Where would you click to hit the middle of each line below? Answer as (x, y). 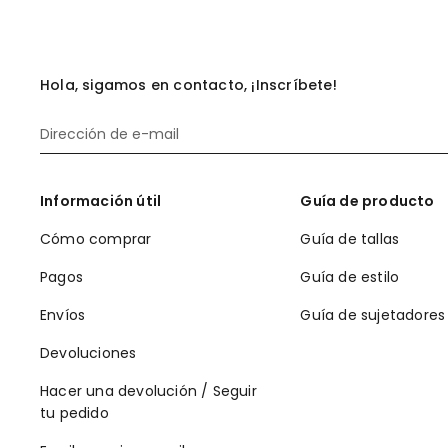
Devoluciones (88, 353)
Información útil (101, 201)
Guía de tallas (350, 239)
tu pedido (74, 413)
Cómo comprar (96, 239)
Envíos (63, 315)
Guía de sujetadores (373, 315)
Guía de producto (367, 201)
